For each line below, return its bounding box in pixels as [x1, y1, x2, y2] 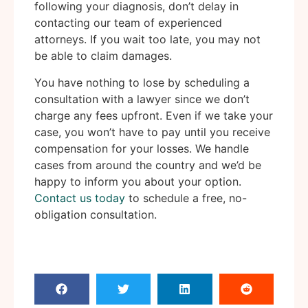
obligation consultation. [34, 207, 157, 221]
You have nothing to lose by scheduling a [34, 75, 250, 89]
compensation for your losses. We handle [34, 141, 249, 155]
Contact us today [34, 190, 125, 205]
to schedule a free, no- [125, 190, 247, 205]
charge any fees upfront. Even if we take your [34, 108, 273, 122]
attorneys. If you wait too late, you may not [34, 32, 261, 47]
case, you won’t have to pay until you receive [34, 124, 270, 139]
